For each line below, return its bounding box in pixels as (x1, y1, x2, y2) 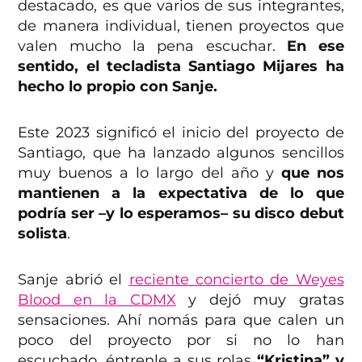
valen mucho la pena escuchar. (18, 37, 288, 56)
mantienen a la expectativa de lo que (18, 184, 344, 203)
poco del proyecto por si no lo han (18, 331, 344, 350)
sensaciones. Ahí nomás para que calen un (18, 311, 344, 330)
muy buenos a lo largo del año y (18, 164, 281, 183)
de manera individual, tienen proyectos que (18, 17, 344, 36)
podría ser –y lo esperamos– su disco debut (18, 204, 344, 223)
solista (18, 225, 68, 243)
